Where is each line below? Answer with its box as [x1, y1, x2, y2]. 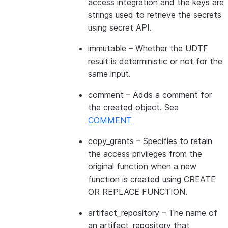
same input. [88, 69, 131, 79]
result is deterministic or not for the [88, 56, 222, 66]
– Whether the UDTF [126, 43, 208, 53]
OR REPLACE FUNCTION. [88, 187, 187, 197]
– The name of [159, 208, 217, 218]
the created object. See [88, 102, 179, 112]
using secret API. [88, 22, 152, 33]
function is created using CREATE [88, 174, 216, 184]
